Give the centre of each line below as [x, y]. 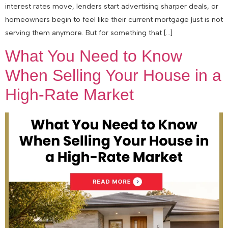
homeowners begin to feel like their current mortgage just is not [114, 19]
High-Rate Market [69, 95]
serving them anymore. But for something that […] [89, 32]
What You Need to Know [94, 56]
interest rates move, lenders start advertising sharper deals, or [112, 6]
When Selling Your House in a [113, 76]
